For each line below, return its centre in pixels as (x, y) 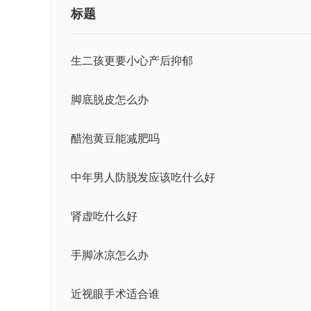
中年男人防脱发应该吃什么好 (143, 177)
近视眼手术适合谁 (115, 294)
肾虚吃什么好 (104, 216)
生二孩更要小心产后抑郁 (132, 60)
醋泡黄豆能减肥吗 (115, 138)
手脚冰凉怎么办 (110, 255)
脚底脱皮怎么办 (110, 99)
